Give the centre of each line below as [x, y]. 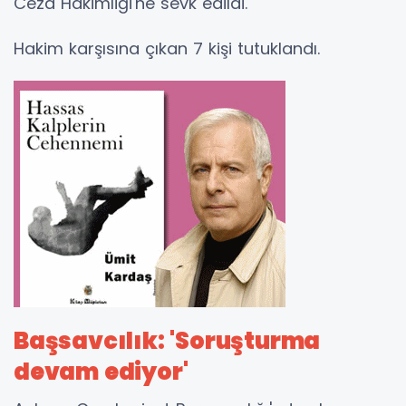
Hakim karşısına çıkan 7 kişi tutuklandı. [167, 49]
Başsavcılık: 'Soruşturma [167, 341]
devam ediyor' [101, 372]
